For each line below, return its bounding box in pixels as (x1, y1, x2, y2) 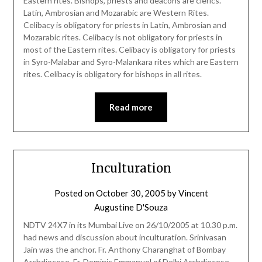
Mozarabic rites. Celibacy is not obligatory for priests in (23, 32, 222, 42)
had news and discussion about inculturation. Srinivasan (23, 232, 226, 243)
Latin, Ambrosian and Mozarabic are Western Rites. (23, 7, 209, 18)
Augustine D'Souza (94, 202, 168, 213)
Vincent (178, 188, 208, 199)
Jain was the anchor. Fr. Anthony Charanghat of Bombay (23, 244, 226, 255)
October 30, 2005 (95, 188, 166, 199)
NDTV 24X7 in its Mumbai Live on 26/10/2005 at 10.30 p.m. (23, 220, 237, 230)
